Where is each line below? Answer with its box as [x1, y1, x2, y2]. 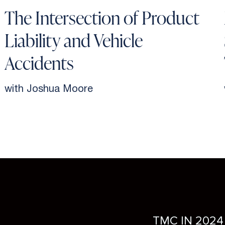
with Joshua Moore [5, 84, 93, 94]
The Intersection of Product [5, 3, 199, 30]
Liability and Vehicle [5, 25, 143, 53]
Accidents [5, 48, 74, 75]
